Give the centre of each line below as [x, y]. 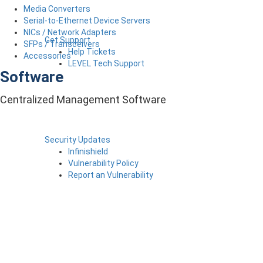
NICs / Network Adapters [70, 33]
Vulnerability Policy [103, 163]
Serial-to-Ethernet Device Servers [87, 21]
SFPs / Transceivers [62, 44]
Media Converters [57, 9]
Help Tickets [92, 51]
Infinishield [88, 151]
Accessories [47, 56]
